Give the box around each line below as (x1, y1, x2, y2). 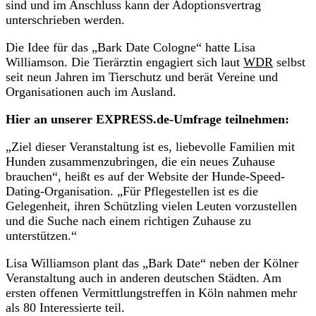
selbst (273, 54, 305, 69)
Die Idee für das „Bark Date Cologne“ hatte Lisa (6, 39, 255, 54)
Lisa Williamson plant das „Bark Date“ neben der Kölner (6, 255, 298, 270)
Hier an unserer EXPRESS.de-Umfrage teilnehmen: (6, 111, 289, 126)
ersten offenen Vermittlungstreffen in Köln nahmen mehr (6, 285, 297, 300)
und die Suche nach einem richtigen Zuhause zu (6, 213, 251, 228)
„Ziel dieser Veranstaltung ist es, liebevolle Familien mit (6, 139, 295, 154)
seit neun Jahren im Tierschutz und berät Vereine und (6, 69, 278, 84)
